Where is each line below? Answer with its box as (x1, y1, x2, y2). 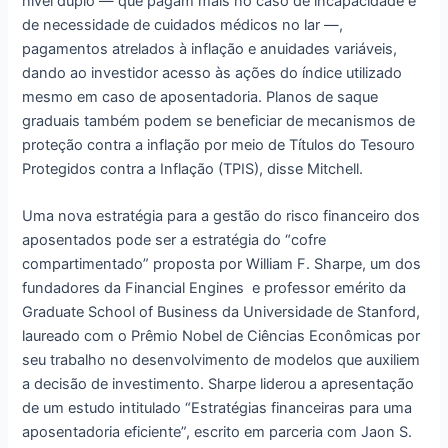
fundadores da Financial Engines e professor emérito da (22, 279, 407, 298)
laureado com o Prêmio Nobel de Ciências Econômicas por (22, 327, 421, 346)
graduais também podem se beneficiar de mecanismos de (22, 112, 416, 131)
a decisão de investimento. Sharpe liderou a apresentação (22, 375, 415, 394)
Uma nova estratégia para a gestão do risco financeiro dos (22, 207, 421, 226)
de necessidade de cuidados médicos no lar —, (22, 16, 344, 35)
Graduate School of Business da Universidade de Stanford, (22, 303, 421, 322)
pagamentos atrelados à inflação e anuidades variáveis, (22, 40, 398, 59)
